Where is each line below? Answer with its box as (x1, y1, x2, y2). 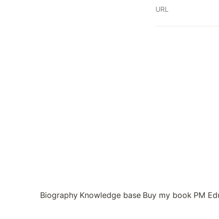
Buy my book (143, 190, 192, 200)
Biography (40, 190, 78, 200)
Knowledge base (80, 190, 141, 200)
